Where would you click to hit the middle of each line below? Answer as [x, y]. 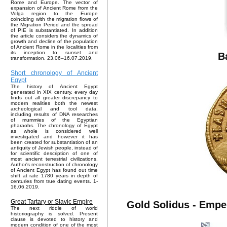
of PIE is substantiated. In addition [54, 30]
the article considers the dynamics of [54, 36]
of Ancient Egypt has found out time [54, 170]
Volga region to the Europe [54, 14]
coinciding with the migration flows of [54, 19]
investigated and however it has [54, 137]
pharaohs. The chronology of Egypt [54, 126]
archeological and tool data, [54, 109]
